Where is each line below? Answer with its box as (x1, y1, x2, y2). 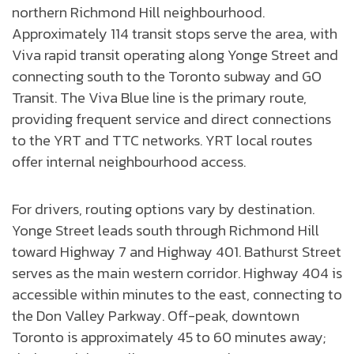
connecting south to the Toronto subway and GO (12, 65, 322, 88)
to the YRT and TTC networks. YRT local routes (12, 129, 312, 152)
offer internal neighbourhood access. (12, 150, 246, 173)
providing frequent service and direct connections (12, 107, 331, 130)
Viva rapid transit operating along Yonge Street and (12, 43, 338, 66)
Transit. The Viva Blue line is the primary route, (12, 86, 307, 109)
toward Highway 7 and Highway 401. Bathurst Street (12, 240, 341, 263)
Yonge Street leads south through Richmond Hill (12, 219, 319, 242)
